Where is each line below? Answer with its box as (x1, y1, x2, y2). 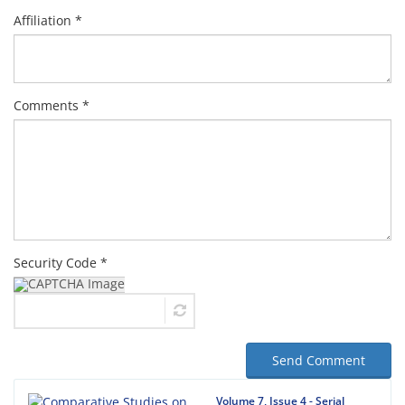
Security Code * (14, 254, 108, 271)
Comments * (14, 97, 89, 114)
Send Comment (272, 352, 365, 369)
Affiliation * (14, 12, 82, 29)
